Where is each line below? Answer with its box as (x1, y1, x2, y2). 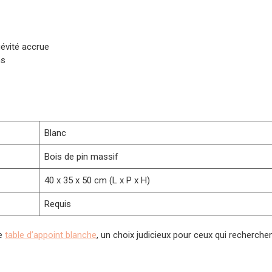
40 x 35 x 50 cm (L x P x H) (44, 175, 151, 186)
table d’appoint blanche (5, 229, 97, 240)
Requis (44, 199, 72, 210)
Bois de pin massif (44, 151, 119, 163)
